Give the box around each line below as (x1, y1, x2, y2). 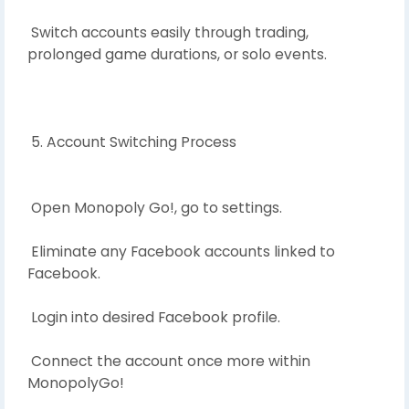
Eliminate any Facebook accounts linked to (27, 241, 335, 261)
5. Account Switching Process (27, 131, 236, 152)
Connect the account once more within (27, 351, 310, 371)
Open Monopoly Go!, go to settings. (27, 197, 282, 217)
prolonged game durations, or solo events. (27, 44, 327, 64)
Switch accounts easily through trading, (27, 22, 309, 42)
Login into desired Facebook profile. (27, 307, 280, 327)
